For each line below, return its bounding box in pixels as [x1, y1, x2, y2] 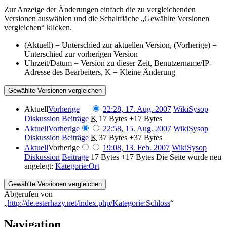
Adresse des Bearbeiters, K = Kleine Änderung [24, 67, 175, 77]
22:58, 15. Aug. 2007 [103, 124, 171, 133]
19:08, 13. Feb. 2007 [103, 143, 170, 152]
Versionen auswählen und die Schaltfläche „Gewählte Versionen [4, 14, 209, 23]
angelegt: [24, 161, 55, 170]
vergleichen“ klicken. [4, 23, 72, 32]
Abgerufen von [4, 189, 53, 198]
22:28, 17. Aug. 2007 [103, 104, 171, 113]
